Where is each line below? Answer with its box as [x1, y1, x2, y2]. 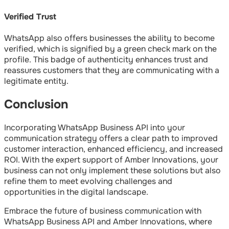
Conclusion [4, 97, 68, 112]
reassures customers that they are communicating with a [4, 65, 219, 76]
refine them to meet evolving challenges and [4, 176, 172, 187]
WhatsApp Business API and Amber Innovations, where [4, 216, 212, 227]
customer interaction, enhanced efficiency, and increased [4, 144, 223, 155]
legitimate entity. [4, 76, 68, 87]
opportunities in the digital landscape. [4, 187, 148, 198]
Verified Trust [4, 11, 56, 22]
